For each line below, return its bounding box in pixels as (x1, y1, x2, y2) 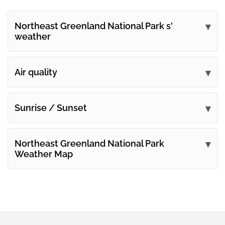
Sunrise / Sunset (15, 102, 87, 114)
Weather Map (15, 149, 73, 160)
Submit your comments (76, 49, 149, 57)
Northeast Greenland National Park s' (15, 21, 173, 32)
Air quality (15, 67, 57, 78)
